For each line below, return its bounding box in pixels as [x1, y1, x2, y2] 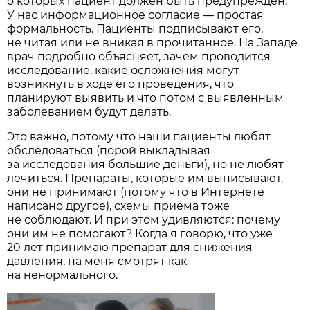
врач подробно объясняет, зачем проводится [7, 49, 271, 63]
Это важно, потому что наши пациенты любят [7, 129, 271, 143]
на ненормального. [7, 268, 118, 282]
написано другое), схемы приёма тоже [7, 199, 230, 212]
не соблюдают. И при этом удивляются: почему [7, 212, 281, 226]
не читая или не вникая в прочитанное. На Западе [7, 35, 298, 49]
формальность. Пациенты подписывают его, [7, 21, 264, 35]
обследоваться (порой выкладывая [7, 143, 211, 157]
